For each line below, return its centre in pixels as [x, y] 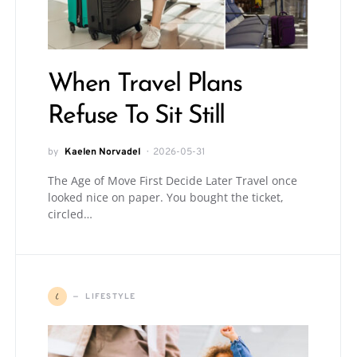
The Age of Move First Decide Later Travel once [173, 181]
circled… [70, 214]
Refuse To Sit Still [136, 117]
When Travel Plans [145, 85]
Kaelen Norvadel [102, 153]
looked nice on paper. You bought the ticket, [166, 198]
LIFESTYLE [111, 296]
